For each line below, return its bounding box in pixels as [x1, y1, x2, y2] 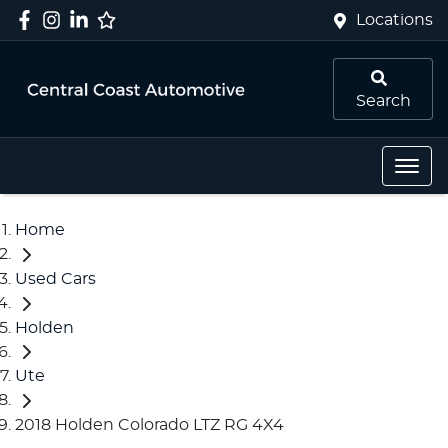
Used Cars [15, 270, 96, 287]
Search [355, 93, 411, 109]
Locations [356, 12, 433, 28]
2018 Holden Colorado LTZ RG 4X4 [15, 417, 284, 434]
